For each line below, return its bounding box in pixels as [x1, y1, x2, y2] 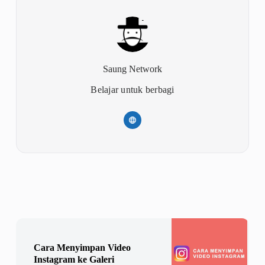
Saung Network [102, 63, 162, 74]
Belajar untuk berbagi [91, 85, 174, 95]
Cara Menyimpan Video [33, 243, 131, 253]
